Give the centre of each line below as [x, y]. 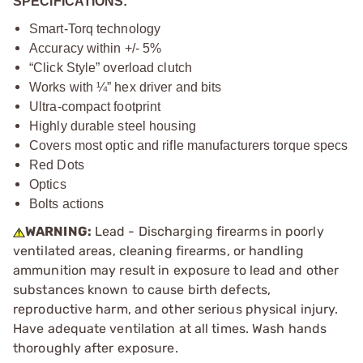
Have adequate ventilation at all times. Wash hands [170, 329]
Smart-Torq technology [95, 29]
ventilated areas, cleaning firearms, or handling [158, 251]
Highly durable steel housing [113, 126]
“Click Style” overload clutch [111, 68]
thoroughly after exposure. [96, 348]
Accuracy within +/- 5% [96, 48]
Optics [48, 184]
